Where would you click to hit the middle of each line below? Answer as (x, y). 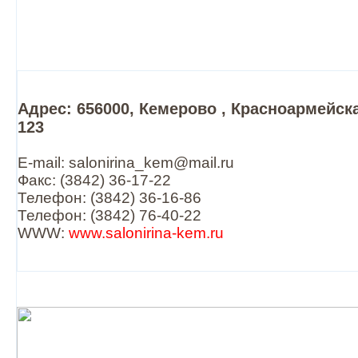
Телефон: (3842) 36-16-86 (109, 198)
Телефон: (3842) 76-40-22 (109, 215)
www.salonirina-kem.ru (146, 233)
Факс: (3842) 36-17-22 (94, 180)
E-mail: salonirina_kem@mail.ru (126, 163)
